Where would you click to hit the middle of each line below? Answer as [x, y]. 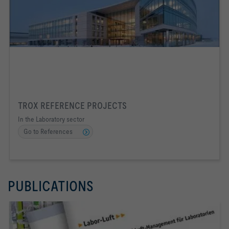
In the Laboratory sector [51, 119]
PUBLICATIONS [51, 186]
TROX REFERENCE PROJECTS [72, 106]
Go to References [48, 132]
